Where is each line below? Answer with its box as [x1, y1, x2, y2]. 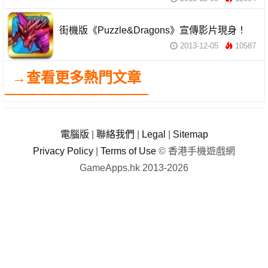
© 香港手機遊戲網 [156, 146, 235, 157]
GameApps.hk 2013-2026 [80, 163, 188, 173]
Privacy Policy [33, 146, 93, 157]
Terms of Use [100, 146, 156, 157]
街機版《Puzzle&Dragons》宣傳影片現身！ [59, 25, 246, 36]
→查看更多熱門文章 [12, 69, 141, 86]
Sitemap [172, 129, 208, 140]
